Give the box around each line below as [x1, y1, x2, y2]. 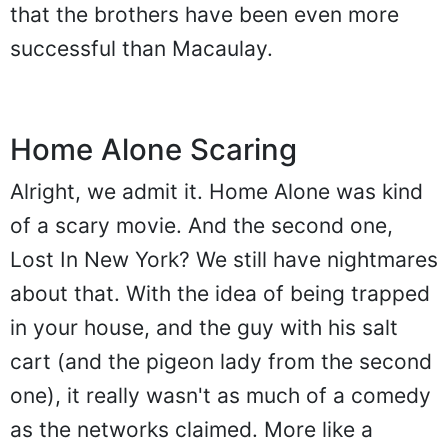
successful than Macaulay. [10, 36, 273, 62]
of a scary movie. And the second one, [10, 213, 393, 239]
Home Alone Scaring [10, 132, 297, 168]
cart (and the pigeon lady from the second [10, 349, 432, 375]
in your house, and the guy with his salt [10, 315, 398, 341]
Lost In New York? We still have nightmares [10, 247, 438, 273]
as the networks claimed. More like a [10, 417, 373, 443]
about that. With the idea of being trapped [10, 281, 430, 307]
